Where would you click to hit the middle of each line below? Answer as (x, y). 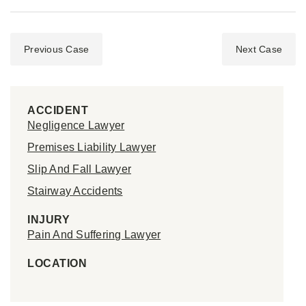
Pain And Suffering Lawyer (94, 235)
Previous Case (57, 50)
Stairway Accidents (75, 191)
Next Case (259, 50)
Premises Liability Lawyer (92, 148)
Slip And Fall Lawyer (79, 169)
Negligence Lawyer (76, 126)
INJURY (48, 220)
